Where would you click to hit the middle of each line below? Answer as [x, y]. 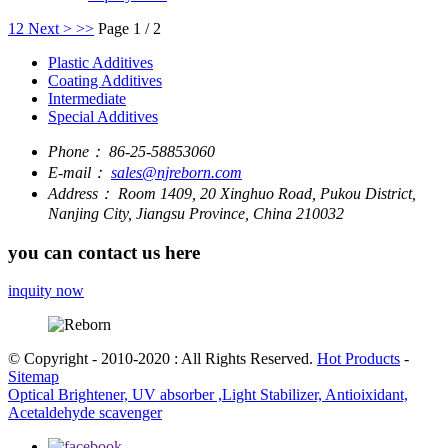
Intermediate [87, 98]
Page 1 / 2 [129, 28]
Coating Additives [105, 80]
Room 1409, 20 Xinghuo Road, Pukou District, [267, 193]
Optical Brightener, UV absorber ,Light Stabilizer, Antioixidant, [208, 395]
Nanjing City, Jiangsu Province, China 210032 [196, 213]
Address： [81, 193]
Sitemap [33, 377]
